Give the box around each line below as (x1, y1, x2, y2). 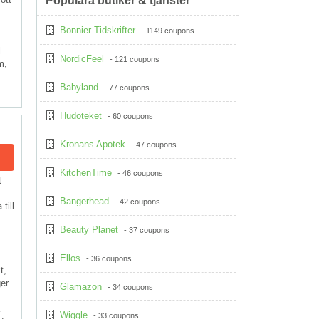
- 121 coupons (108, 55, 159, 63)
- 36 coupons (84, 254, 132, 263)
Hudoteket (60, 110, 102, 121)
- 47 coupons (129, 140, 177, 149)
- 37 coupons (122, 226, 169, 234)
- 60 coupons (105, 112, 153, 120)
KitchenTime (60, 167, 112, 178)
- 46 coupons (115, 169, 163, 177)
